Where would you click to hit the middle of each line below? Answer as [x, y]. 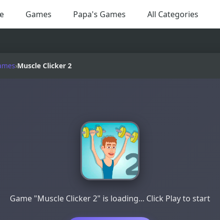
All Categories [173, 14]
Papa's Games [99, 14]
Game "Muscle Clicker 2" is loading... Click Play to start [110, 199]
